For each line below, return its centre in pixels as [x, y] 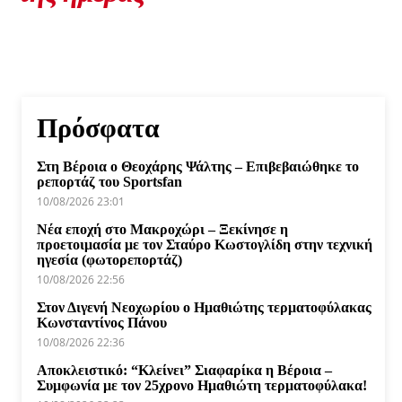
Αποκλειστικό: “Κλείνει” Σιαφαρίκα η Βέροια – [184, 370]
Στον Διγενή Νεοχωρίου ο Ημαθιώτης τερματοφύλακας [204, 307]
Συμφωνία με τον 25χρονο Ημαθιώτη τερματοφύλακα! [202, 385]
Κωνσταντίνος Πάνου [102, 322]
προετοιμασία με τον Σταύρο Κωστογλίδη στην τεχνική [205, 244]
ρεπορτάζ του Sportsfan [109, 181]
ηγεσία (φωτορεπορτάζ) [109, 259]
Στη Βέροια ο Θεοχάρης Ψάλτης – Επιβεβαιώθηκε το [198, 166]
